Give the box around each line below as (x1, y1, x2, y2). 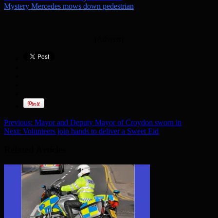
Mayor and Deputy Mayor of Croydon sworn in (33, 118, 182, 127)
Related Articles (4, 145, 66, 155)
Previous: (4, 118, 33, 127)
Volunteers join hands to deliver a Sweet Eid (21, 127, 159, 135)
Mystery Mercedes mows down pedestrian (4, 1, 134, 10)
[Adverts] (94, 35, 124, 43)
